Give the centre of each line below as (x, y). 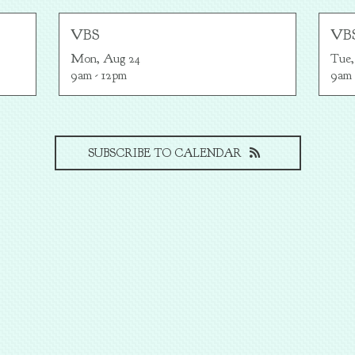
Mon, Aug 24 (105, 59)
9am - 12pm (99, 75)
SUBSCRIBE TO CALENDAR (164, 153)
